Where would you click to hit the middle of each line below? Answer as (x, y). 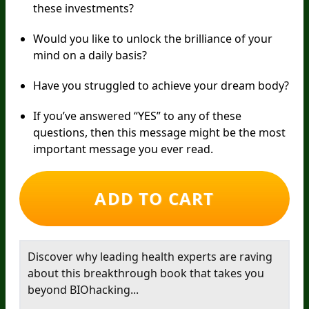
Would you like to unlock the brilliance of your (153, 39)
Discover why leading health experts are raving (150, 257)
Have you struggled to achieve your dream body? (161, 86)
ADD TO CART (154, 199)
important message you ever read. (123, 149)
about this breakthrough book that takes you (146, 273)
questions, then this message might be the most (159, 133)
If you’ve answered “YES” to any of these (137, 116)
